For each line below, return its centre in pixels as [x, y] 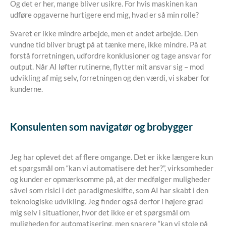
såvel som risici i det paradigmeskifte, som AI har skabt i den [109, 190]
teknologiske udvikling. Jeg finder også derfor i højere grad [106, 201]
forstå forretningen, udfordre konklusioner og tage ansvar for [111, 55]
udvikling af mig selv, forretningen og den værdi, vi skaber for [110, 78]
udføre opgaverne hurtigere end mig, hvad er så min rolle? [104, 15]
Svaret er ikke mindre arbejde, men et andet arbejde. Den [104, 33]
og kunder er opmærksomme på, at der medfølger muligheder [110, 179]
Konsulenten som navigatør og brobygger [101, 127]
